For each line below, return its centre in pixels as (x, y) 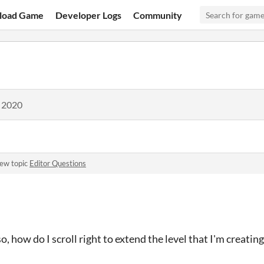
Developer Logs (89, 15)
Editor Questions (58, 163)
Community (158, 15)
